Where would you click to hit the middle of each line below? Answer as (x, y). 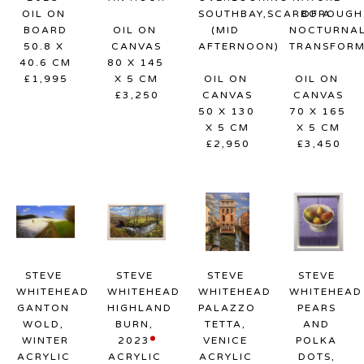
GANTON (43, 308)
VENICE (225, 340)
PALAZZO (227, 308)
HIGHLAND (140, 308)
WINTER (45, 340)
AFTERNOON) (239, 46)
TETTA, (225, 324)
